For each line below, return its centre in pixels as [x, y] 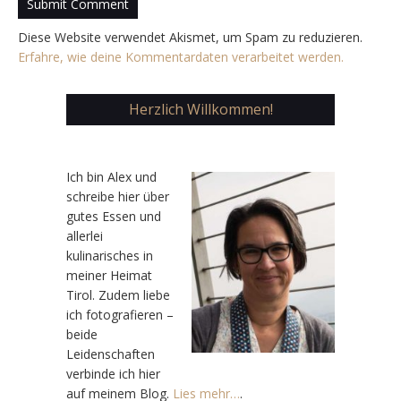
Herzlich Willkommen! [200, 109]
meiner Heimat [109, 275]
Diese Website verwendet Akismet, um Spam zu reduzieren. [190, 37]
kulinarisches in [110, 255]
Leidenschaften [111, 354]
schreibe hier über [118, 196]
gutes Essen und [114, 216]
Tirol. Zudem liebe [118, 294]
